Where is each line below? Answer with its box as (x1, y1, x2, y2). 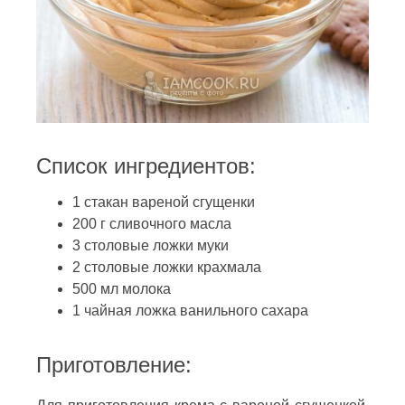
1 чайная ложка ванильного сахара (72, 303, 308, 319)
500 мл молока (72, 281, 171, 297)
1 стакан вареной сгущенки (72, 194, 255, 211)
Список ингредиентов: (36, 154, 256, 179)
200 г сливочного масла (72, 216, 231, 232)
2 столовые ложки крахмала (72, 259, 261, 276)
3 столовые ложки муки (72, 238, 229, 254)
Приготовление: (36, 353, 192, 378)
